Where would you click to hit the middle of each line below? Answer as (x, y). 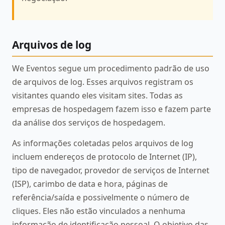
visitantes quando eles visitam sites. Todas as (97, 95)
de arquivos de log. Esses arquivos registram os (103, 82)
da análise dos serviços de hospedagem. (89, 122)
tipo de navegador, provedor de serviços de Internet (111, 171)
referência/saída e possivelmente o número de (101, 198)
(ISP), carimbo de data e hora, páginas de (90, 184)
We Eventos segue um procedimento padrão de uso (111, 68)
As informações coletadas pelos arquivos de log (103, 143)
